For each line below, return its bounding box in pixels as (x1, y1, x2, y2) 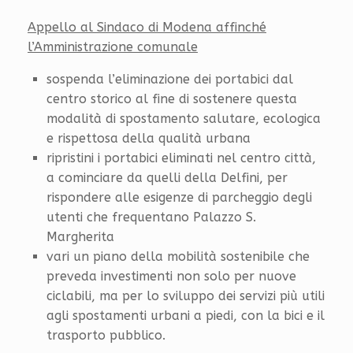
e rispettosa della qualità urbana (46, 130, 251, 146)
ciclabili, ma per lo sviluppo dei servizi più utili (46, 288, 325, 303)
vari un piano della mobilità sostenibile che (46, 248, 310, 264)
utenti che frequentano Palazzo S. (46, 209, 256, 225)
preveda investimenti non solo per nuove (46, 268, 296, 284)
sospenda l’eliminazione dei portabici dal (46, 71, 293, 87)
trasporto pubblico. (46, 327, 165, 343)
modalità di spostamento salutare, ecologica (46, 110, 321, 126)
